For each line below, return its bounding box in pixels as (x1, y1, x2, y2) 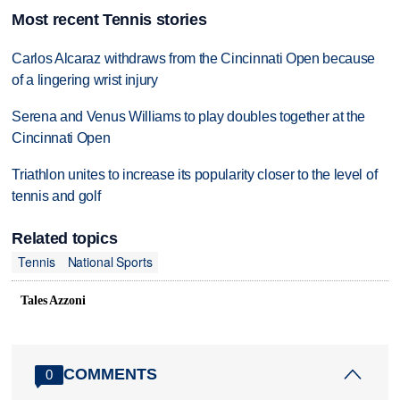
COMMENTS (63, 365, 158, 384)
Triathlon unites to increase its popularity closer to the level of (12, 166, 378, 182)
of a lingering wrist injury (12, 71, 158, 87)
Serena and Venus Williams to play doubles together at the (12, 108, 366, 124)
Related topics (12, 229, 118, 247)
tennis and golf (12, 187, 101, 204)
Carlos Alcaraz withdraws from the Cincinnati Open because (12, 50, 376, 66)
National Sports (67, 253, 153, 271)
